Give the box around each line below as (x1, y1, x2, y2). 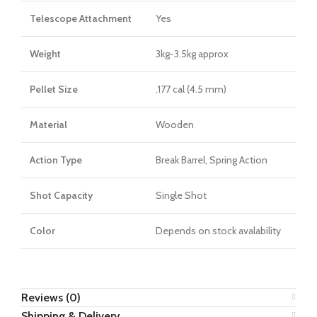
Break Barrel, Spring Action (156, 153, 267, 166)
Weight (30, 47, 61, 60)
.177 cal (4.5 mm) (156, 82, 226, 96)
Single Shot (156, 188, 207, 202)
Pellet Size (30, 82, 78, 96)
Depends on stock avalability (156, 224, 281, 237)
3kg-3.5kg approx (156, 47, 229, 60)
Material (30, 117, 67, 131)
